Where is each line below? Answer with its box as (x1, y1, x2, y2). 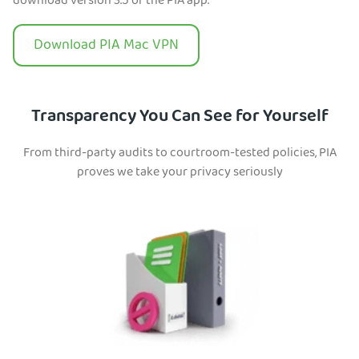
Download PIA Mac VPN (34, 34, 179, 59)
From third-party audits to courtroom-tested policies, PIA (22, 143, 337, 166)
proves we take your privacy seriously (76, 162, 283, 185)
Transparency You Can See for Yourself (30, 103, 329, 134)
